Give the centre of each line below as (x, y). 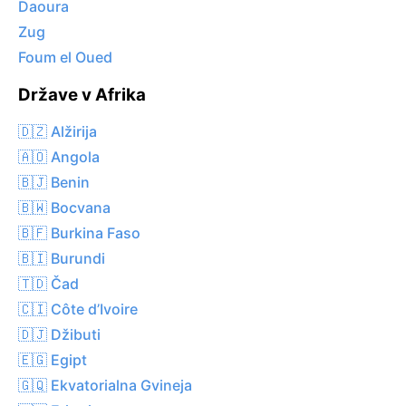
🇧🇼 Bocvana (64, 207)
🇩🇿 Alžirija (58, 131)
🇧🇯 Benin (54, 182)
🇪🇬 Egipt (53, 359)
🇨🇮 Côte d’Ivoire (78, 309)
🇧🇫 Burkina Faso (79, 232)
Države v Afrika (82, 95)
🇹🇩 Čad (48, 283)
